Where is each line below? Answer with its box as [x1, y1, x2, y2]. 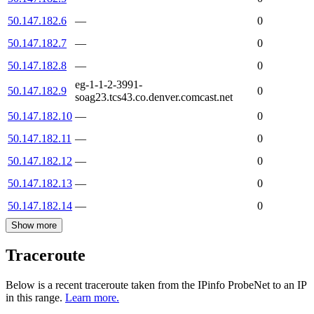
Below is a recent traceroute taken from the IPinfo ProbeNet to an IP [6, 279, 306, 292]
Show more [11, 219, 57, 231]
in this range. [6, 292, 62, 304]
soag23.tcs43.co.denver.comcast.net [75, 90, 233, 103]
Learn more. [65, 292, 119, 304]
